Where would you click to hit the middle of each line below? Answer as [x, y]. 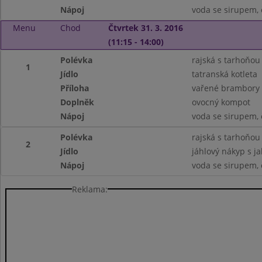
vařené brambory [225, 88]
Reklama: [90, 189]
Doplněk [77, 102]
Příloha [75, 88]
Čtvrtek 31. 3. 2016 [145, 28]
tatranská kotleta [224, 74]
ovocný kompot [221, 102]
